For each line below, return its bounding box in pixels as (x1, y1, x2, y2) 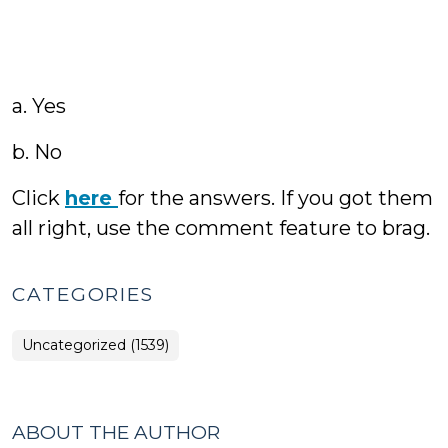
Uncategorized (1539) (22, 336, 169, 354)
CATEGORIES (12, 283, 154, 306)
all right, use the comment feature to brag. (12, 216, 430, 240)
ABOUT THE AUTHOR (12, 421, 220, 444)
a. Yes (12, 94, 66, 118)
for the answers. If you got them (118, 186, 433, 210)
